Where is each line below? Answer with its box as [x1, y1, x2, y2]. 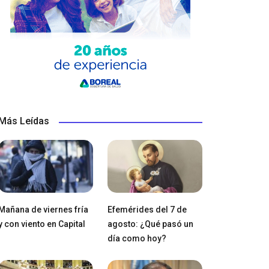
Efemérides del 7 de [107, 205, 187, 215]
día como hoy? [107, 234, 166, 244]
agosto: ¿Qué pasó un [107, 219, 193, 229]
